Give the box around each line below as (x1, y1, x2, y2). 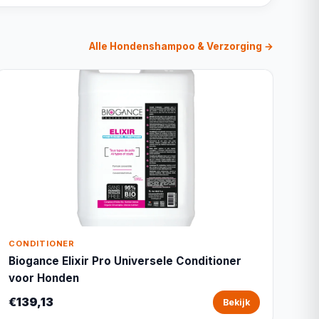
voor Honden (9, 271, 80, 285)
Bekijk (222, 297, 250, 308)
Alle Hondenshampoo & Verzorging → (89, 41, 273, 52)
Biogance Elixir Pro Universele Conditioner (9, 254, 242, 268)
